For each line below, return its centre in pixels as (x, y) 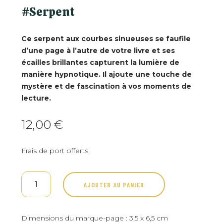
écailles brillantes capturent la (79, 63)
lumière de (159, 63)
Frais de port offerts (55, 151)
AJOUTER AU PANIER (114, 184)
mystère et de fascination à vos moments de (106, 86)
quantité (37, 177)
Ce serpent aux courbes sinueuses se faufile (106, 39)
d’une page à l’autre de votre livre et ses (98, 51)
